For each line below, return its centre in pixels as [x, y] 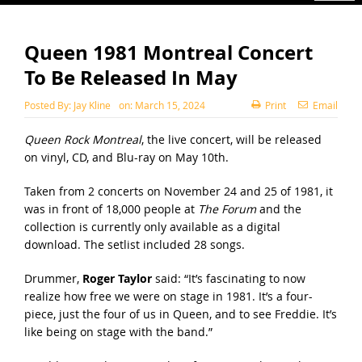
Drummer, [53, 278]
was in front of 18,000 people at [111, 208]
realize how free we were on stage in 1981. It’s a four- [168, 296]
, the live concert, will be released [231, 139]
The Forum [227, 208]
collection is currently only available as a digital [152, 226]
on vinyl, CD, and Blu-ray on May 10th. [128, 157]
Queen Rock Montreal [82, 139]
